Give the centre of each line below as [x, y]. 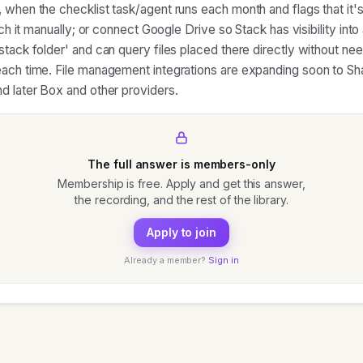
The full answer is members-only [181, 164]
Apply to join [181, 232]
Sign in [224, 260]
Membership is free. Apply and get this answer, [181, 184]
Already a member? [165, 260]
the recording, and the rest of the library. [181, 200]
